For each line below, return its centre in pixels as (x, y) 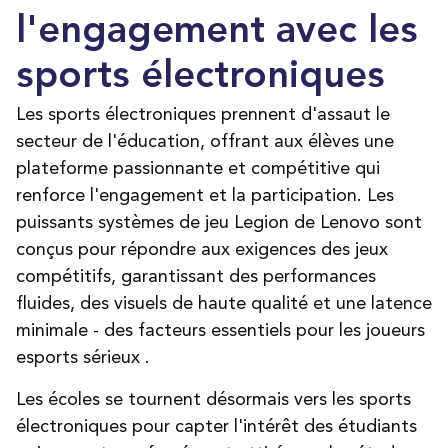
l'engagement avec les (217, 32)
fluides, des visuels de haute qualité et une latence (224, 303)
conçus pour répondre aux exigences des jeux (202, 249)
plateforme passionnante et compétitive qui (198, 168)
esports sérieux (80, 357)
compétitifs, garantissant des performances (196, 276)
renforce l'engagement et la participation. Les (205, 195)
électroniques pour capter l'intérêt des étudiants (216, 426)
